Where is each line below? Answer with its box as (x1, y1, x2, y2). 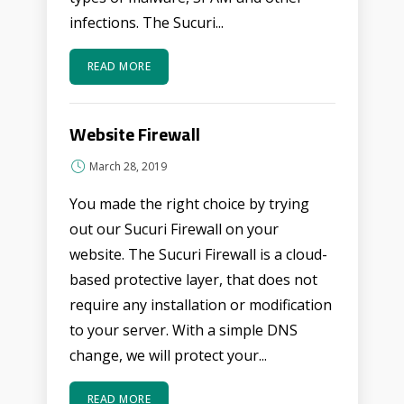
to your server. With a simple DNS (69, 320, 298, 340)
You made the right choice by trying (69, 194, 309, 214)
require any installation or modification (69, 295, 332, 315)
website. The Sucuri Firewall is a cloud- (69, 244, 327, 264)
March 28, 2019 (88, 159, 167, 174)
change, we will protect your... (69, 345, 267, 365)
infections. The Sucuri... (69, 13, 224, 32)
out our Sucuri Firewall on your (69, 219, 279, 239)
